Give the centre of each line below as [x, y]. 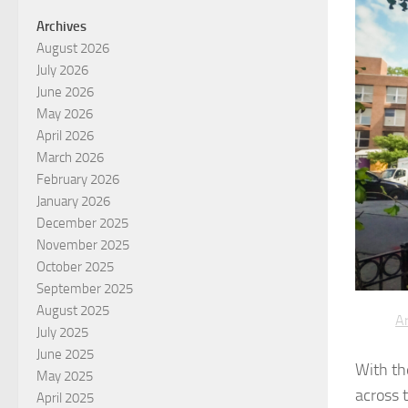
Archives [61, 26]
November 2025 [83, 245]
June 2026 [65, 92]
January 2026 [73, 201]
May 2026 [65, 113]
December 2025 [82, 223]
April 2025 [65, 398]
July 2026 [62, 70]
